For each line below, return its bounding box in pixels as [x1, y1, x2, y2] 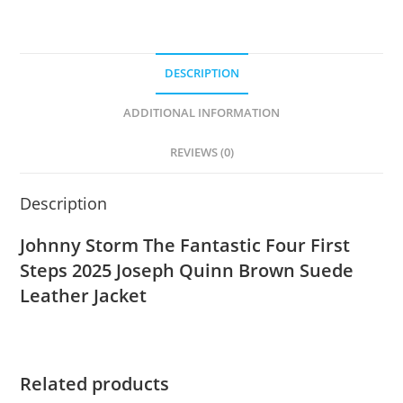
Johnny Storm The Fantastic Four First [20, 232, 351, 257]
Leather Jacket [20, 282, 148, 308]
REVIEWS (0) [169, 144, 234, 160]
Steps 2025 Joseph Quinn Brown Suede [20, 257, 354, 282]
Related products [20, 371, 170, 396]
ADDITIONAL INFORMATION [123, 104, 280, 121]
